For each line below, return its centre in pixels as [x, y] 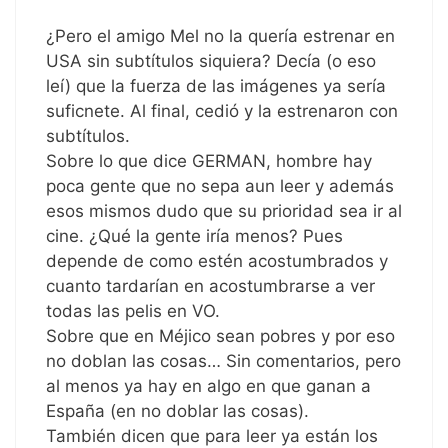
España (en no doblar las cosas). [177, 411]
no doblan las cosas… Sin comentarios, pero [223, 361]
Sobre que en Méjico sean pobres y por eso [220, 336]
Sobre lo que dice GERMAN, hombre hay [209, 161]
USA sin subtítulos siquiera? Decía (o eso [211, 61]
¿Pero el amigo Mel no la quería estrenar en [220, 36]
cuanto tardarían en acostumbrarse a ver [210, 286]
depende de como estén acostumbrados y [217, 261]
